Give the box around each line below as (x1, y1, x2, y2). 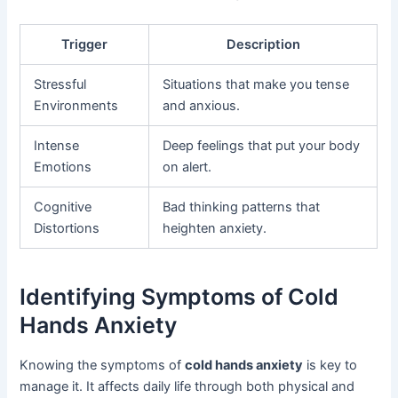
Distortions (34, 220, 100, 237)
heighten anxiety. (163, 220, 267, 237)
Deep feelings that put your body (163, 138, 361, 155)
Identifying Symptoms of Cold (20, 283, 339, 310)
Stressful (34, 76, 87, 93)
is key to (303, 357, 358, 374)
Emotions (34, 159, 92, 176)
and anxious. (163, 98, 241, 115)
